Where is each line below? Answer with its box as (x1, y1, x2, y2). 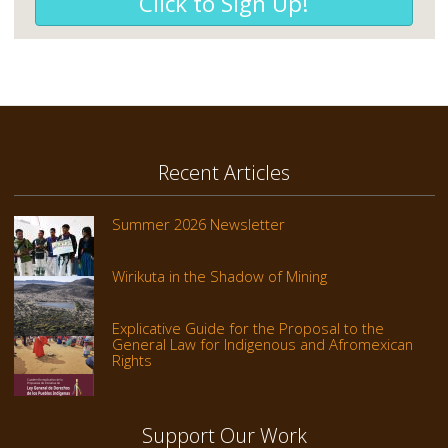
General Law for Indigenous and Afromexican (111, 333, 413, 354)
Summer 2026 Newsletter (111, 213, 285, 234)
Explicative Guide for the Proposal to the (111, 317, 384, 338)
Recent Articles (158, 159, 290, 187)
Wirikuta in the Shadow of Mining (111, 265, 327, 286)
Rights (111, 349, 152, 370)
